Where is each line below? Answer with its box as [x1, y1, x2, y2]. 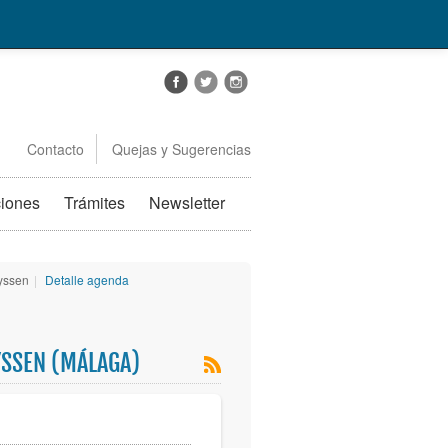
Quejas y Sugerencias [111, 139, 251, 160]
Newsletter [149, 191, 225, 215]
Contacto [26, 139, 84, 160]
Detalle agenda [45, 271, 130, 289]
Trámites [64, 191, 125, 215]
